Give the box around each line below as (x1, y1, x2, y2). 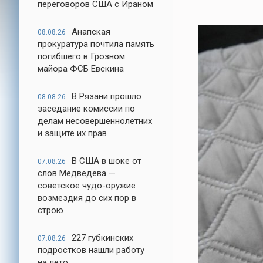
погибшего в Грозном (38, 51, 125, 62)
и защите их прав (38, 128, 107, 139)
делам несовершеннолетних (38, 116, 152, 126)
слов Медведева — (38, 168, 116, 178)
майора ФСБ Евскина (38, 63, 124, 74)
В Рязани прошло (72, 91, 141, 102)
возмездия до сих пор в (38, 193, 136, 203)
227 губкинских (72, 232, 133, 243)
